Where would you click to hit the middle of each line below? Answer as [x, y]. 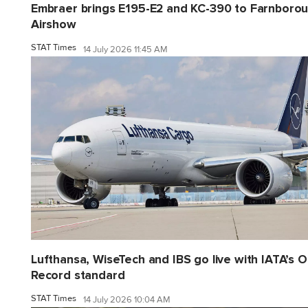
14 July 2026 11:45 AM [125, 49]
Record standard [78, 275]
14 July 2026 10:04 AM [127, 300]
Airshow [54, 25]
